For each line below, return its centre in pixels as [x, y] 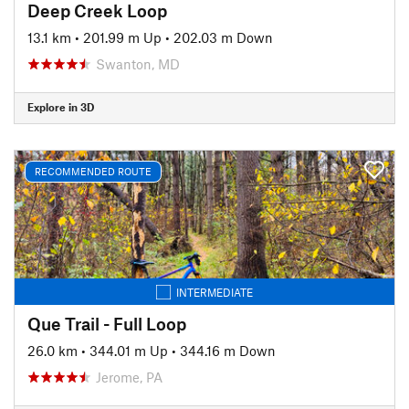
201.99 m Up [122, 37]
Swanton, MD [138, 63]
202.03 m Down [223, 37]
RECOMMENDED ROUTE [93, 171]
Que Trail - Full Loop [107, 323]
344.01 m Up [129, 350]
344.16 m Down [228, 350]
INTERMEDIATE [215, 292]
